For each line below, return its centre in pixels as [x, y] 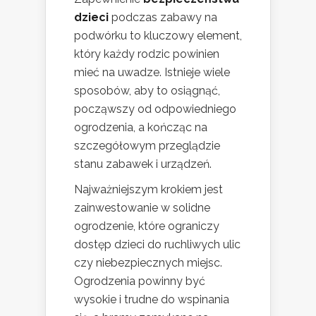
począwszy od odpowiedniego [155, 109]
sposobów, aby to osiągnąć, [147, 90]
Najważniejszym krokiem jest [148, 189]
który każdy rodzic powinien [147, 54]
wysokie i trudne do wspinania [152, 299]
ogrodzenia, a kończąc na [141, 127]
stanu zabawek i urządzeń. [143, 164]
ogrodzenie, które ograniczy [147, 226]
